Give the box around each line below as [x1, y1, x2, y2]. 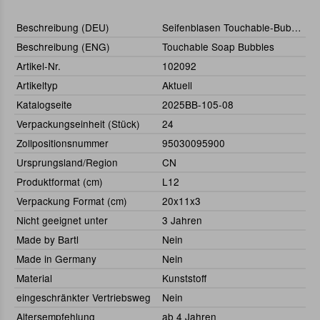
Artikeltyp [16, 78, 58, 93]
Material [16, 271, 52, 286]
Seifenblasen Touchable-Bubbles [291, 20, 301, 35]
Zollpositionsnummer [16, 136, 109, 151]
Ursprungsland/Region [16, 155, 118, 170]
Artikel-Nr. [16, 59, 61, 74]
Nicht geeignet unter [16, 213, 108, 228]
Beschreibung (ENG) [16, 39, 110, 54]
